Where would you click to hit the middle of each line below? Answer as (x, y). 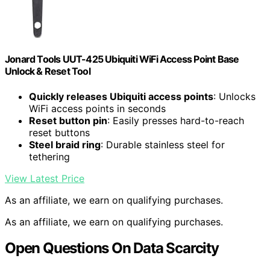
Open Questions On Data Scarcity (112, 248)
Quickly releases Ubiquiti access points (121, 96)
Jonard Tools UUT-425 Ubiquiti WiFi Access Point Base (122, 59)
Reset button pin (68, 120)
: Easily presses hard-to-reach (176, 120)
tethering (49, 156)
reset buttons (59, 132)
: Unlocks (234, 96)
